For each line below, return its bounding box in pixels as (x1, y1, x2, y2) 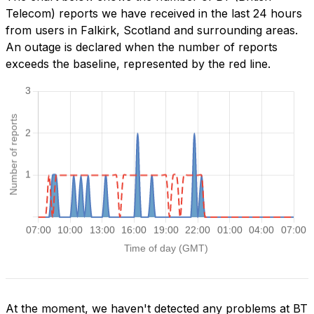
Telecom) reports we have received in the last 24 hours (6, 6, 302, 21)
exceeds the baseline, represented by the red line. (6, 57, 271, 71)
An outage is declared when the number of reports (6, 40, 278, 55)
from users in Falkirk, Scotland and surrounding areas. (6, 23, 298, 38)
